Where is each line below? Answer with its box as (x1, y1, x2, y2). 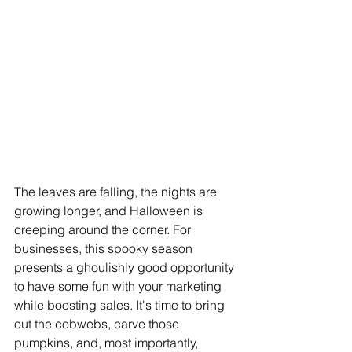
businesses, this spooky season (14, 240, 196, 257)
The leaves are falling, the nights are (14, 184, 220, 200)
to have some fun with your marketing (14, 278, 225, 295)
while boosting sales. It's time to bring (14, 297, 228, 313)
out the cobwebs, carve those (14, 316, 182, 332)
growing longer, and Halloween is (14, 203, 206, 219)
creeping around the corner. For (14, 222, 194, 238)
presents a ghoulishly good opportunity (14, 259, 237, 276)
